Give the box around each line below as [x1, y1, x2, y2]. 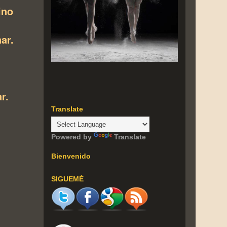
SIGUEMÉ [51, 174, 84, 183]
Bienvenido [51, 152, 91, 160]
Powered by [51, 132, 94, 141]
